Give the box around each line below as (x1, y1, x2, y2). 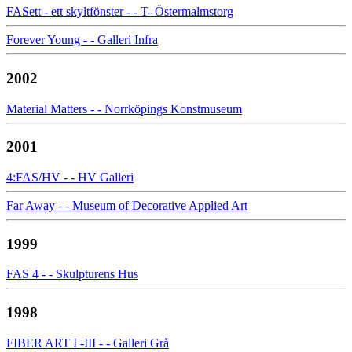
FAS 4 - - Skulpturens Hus (6, 267, 138, 281)
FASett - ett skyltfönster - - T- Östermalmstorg (6, 5, 233, 19)
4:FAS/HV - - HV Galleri (6, 170, 134, 184)
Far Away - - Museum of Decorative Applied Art (6, 198, 247, 212)
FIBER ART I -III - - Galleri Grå (6, 335, 169, 350)
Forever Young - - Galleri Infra (6, 33, 158, 47)
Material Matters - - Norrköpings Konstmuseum (6, 101, 242, 115)
